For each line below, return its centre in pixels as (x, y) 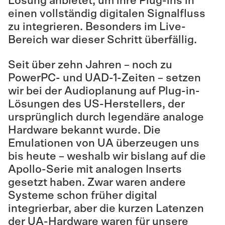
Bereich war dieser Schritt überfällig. (102, 40)
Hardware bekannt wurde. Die (84, 130)
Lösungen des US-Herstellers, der (96, 104)
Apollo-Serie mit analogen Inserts (95, 169)
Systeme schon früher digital (83, 195)
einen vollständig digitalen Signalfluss (107, 14)
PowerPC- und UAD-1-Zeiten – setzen (104, 78)
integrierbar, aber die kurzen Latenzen (106, 208)
